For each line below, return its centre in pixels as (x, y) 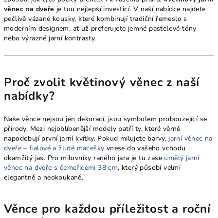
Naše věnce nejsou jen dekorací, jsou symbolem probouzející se (106, 119)
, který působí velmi (149, 167)
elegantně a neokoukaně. (44, 177)
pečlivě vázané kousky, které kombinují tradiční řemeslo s (96, 18)
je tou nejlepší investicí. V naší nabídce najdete (130, 9)
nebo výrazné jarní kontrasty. (50, 38)
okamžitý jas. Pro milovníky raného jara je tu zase (84, 158)
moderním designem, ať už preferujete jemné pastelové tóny (100, 28)
